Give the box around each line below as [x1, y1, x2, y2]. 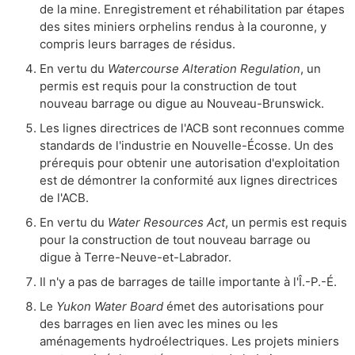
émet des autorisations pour [163, 298, 324, 314]
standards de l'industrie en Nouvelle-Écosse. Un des [40, 137, 334, 153]
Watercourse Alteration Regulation [108, 60, 300, 76]
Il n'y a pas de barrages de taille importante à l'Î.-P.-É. [40, 273, 337, 289]
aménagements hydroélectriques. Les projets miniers [40, 333, 339, 349]
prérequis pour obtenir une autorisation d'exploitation [40, 155, 340, 170]
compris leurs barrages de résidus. [40, 36, 235, 52]
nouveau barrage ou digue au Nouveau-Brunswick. [40, 95, 324, 111]
